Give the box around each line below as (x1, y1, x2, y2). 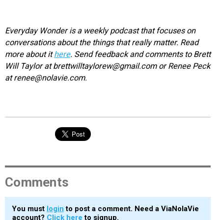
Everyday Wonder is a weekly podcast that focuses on (5, 26, 195, 35)
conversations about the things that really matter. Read (5, 37, 198, 47)
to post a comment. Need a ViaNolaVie (64, 204, 199, 213)
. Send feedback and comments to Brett (70, 49, 211, 59)
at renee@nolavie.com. (5, 73, 87, 82)
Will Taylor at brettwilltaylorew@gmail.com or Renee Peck (5, 61, 210, 71)
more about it (5, 49, 54, 59)
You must (12, 204, 47, 213)
